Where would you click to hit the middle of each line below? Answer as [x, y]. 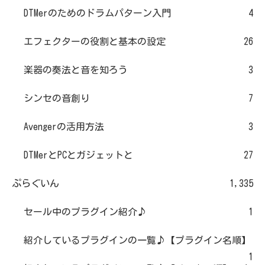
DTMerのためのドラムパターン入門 [97, 13]
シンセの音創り [57, 98]
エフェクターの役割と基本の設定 [95, 42]
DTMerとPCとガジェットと [78, 155]
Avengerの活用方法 [64, 127]
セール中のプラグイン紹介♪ [85, 212]
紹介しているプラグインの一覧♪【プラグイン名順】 [137, 240]
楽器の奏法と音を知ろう [76, 70]
